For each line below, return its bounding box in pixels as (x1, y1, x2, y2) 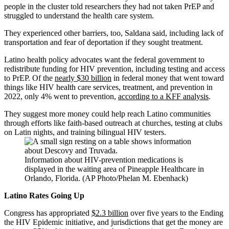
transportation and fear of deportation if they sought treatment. (4, 37, 203, 47)
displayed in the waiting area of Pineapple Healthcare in (25, 164, 204, 173)
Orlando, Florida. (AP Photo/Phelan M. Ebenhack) (25, 173, 188, 182)
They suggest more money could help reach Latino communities (4, 109, 211, 118)
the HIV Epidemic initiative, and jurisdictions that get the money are (4, 217, 223, 226)
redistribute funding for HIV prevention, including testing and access (4, 64, 225, 73)
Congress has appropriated (4, 208, 91, 217)
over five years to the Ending (128, 208, 223, 217)
